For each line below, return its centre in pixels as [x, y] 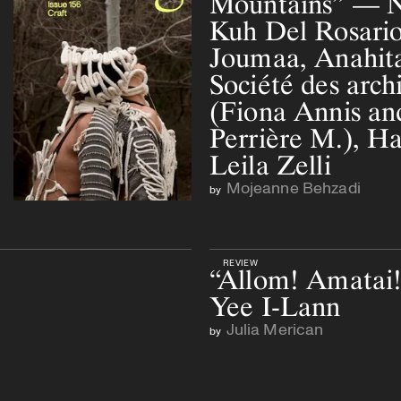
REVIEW [240, 262]
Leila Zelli [270, 165]
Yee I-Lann [275, 306]
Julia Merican [275, 328]
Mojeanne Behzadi [293, 187]
